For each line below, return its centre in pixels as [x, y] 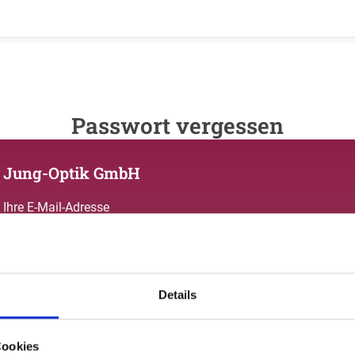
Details [177, 294]
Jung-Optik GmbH [72, 173]
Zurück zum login [46, 336]
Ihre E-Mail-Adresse [56, 207]
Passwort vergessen [177, 126]
